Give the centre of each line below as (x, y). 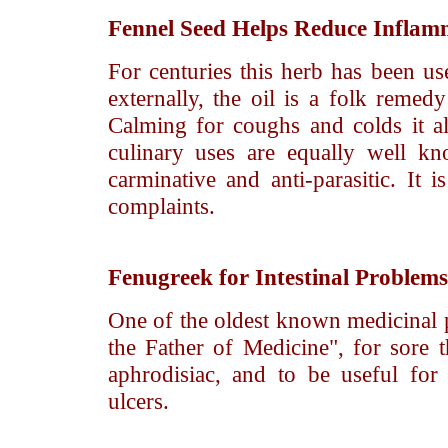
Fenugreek (160, 277)
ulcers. (138, 401)
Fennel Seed (166, 28)
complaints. (161, 206)
